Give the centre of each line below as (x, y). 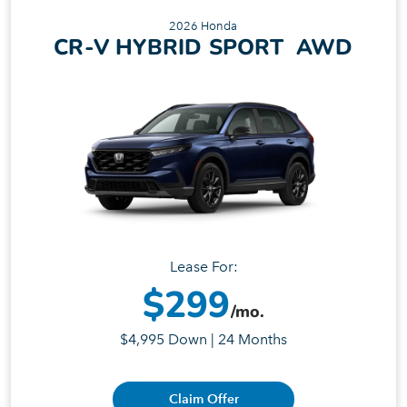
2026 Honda (203, 25)
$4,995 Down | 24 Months (203, 340)
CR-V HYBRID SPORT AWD (203, 47)
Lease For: (203, 267)
